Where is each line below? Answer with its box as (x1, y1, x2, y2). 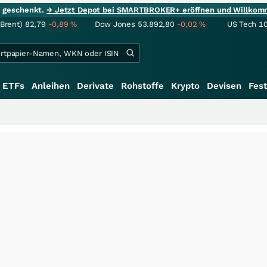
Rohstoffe (121, 80, 164, 91)
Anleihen (32, 80, 70, 91)
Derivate (77, 80, 114, 91)
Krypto (171, 80, 200, 91)
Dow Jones (95, 20, 135, 29)
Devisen (207, 80, 241, 91)
